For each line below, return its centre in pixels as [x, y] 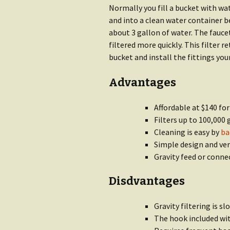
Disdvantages [147, 181]
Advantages [142, 82]
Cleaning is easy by [187, 132]
